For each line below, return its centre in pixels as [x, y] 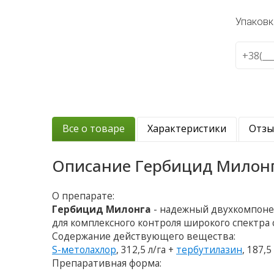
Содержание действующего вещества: [144, 237]
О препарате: [83, 196]
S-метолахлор [84, 250]
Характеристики [187, 129]
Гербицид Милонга [102, 210]
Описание [94, 166]
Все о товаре [94, 129]
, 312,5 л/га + [146, 250]
